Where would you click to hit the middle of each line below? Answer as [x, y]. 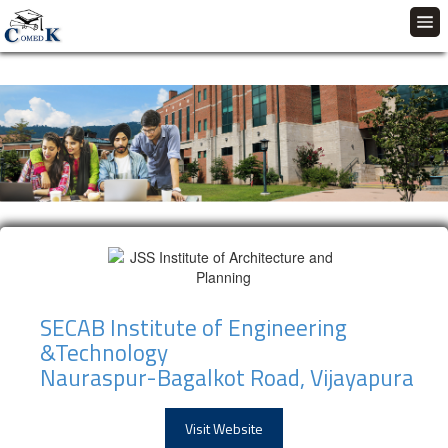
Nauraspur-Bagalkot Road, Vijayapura [227, 378]
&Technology [104, 353]
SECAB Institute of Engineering [193, 328]
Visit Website [224, 429]
